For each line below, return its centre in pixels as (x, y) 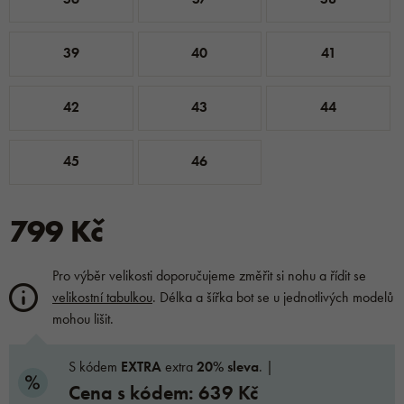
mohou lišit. (83, 319)
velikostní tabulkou (102, 297)
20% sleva (228, 367)
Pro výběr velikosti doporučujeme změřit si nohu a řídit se (209, 275)
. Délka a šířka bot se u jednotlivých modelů (273, 297)
